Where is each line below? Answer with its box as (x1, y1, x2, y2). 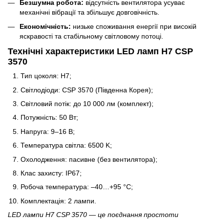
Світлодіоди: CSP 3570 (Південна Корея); (21, 86, 153, 94)
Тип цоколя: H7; (21, 72, 71, 80)
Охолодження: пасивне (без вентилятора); (21, 155, 157, 163)
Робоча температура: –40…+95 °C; (21, 183, 133, 191)
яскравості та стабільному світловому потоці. (20, 32, 163, 40)
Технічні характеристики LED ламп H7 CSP (8, 46, 193, 56)
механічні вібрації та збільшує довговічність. (20, 8, 159, 17)
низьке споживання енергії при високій (71, 22, 197, 30)
